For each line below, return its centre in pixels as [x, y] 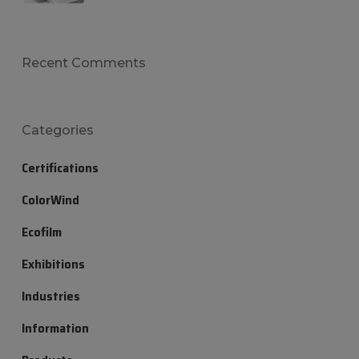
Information [55, 329]
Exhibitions [53, 264]
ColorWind [50, 200]
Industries [50, 296]
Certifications [60, 168]
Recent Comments [83, 63]
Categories [57, 131]
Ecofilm [41, 232]
